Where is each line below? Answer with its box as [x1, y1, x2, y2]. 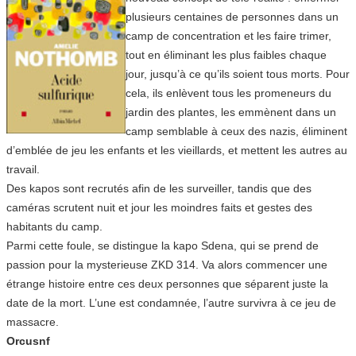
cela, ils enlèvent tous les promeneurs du [126, 86, 331, 99]
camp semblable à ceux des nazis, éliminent [126, 124, 347, 137]
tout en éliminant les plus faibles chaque [126, 48, 327, 61]
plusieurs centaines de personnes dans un [126, 10, 339, 23]
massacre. [6, 315, 59, 328]
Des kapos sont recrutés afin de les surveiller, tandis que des [6, 181, 311, 195]
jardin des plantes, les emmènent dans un [126, 105, 336, 118]
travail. [6, 162, 40, 176]
